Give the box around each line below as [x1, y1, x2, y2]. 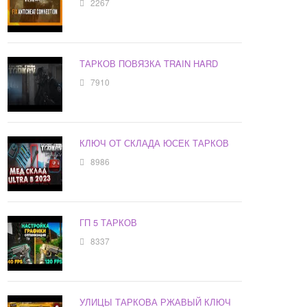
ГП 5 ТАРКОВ [79, 216, 138, 230]
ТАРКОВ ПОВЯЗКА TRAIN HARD [79, 57, 219, 71]
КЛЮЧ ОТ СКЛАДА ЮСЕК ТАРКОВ [79, 136, 230, 150]
